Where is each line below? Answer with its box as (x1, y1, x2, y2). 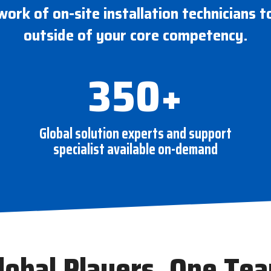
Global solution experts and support (39, 122, 232, 145)
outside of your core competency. (24, 24, 247, 47)
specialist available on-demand (53, 137, 218, 161)
